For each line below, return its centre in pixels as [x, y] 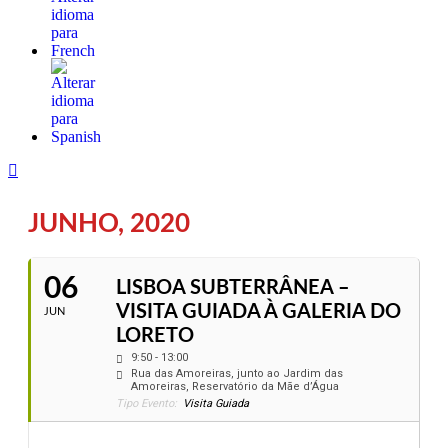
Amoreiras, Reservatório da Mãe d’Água [235, 386]
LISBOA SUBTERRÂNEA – [233, 288]
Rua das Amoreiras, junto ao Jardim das [237, 373]
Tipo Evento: [146, 403]
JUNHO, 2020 [109, 224]
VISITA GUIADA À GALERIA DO [258, 312]
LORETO [155, 336]
